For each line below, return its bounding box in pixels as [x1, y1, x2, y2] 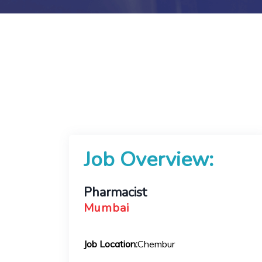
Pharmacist [83, 184, 147, 201]
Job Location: [83, 238, 137, 250]
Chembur [137, 238, 175, 250]
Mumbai [83, 200, 130, 216]
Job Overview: [83, 146, 213, 173]
